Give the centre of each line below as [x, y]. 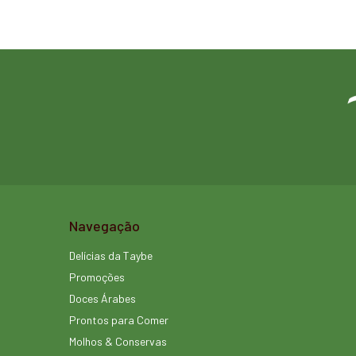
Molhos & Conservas [118, 341]
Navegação [104, 225]
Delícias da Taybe [111, 255]
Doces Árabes [103, 298]
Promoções [97, 277]
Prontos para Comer [119, 319]
